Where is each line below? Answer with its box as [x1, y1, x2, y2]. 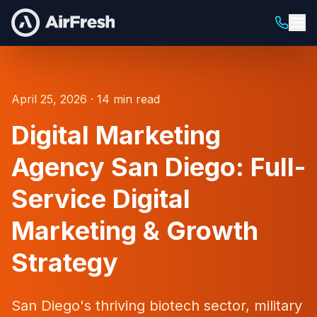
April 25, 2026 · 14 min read [11, 92, 160, 106]
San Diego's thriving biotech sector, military [11, 297, 302, 314]
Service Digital [11, 183, 190, 214]
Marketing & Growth [11, 215, 258, 246]
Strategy [11, 247, 118, 278]
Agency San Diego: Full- [11, 151, 306, 183]
